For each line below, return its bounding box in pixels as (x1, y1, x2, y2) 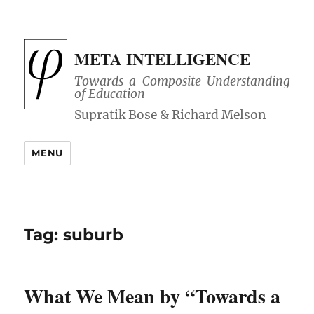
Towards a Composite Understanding (74, 74, 290, 90)
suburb (63, 225, 124, 245)
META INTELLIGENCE (74, 47, 251, 71)
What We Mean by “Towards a (24, 282, 281, 311)
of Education (74, 86, 146, 102)
